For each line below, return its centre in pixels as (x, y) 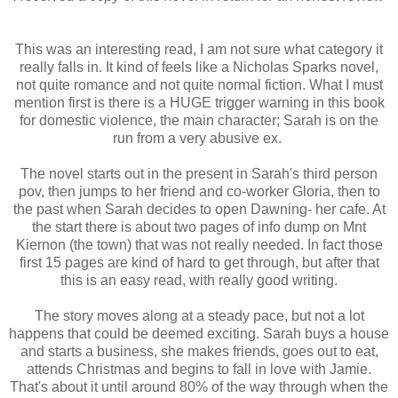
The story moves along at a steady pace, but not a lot (199, 315)
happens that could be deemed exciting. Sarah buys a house (199, 333)
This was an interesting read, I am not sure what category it (199, 49)
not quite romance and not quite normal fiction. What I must (199, 84)
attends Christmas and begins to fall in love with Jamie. (199, 369)
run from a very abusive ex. (199, 138)
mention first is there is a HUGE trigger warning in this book (199, 102)
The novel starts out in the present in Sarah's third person (199, 173)
